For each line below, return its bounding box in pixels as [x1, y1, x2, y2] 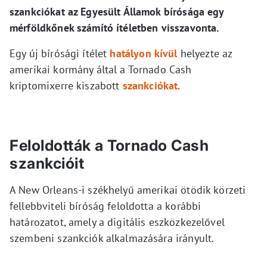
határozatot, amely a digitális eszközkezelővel [10, 215, 225, 229]
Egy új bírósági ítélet [10, 46, 110, 61]
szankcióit [10, 154, 84, 173]
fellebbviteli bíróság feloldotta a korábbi [10, 199, 201, 213]
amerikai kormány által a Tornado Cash [10, 63, 192, 77]
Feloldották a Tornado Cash [10, 136, 209, 155]
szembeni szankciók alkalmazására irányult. [10, 231, 215, 246]
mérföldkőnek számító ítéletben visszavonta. [10, 21, 219, 35]
